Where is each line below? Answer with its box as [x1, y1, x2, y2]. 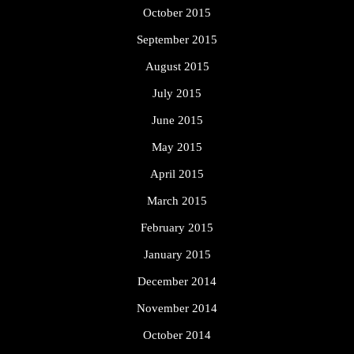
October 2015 [143, 6, 211, 20]
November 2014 [137, 302, 217, 315]
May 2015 [152, 141, 202, 154]
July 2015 [153, 87, 201, 100]
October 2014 [143, 329, 211, 342]
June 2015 [151, 114, 203, 127]
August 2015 [145, 60, 209, 73]
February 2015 [141, 221, 213, 235]
